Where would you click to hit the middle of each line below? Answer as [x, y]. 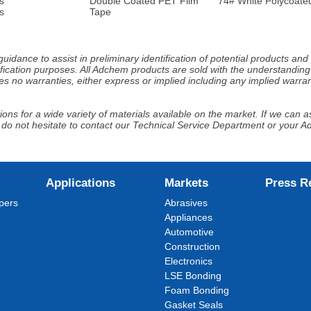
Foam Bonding [197, 290]
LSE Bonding [193, 276]
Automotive [190, 232]
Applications [80, 183]
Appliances [189, 217]
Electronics [189, 261]
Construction [193, 246]
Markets [187, 183]
